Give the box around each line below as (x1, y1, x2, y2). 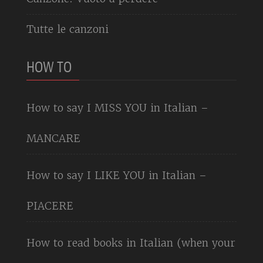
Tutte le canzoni (26, 22, 109, 36)
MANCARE (26, 131, 80, 145)
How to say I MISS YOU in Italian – (26, 100, 208, 114)
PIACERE (26, 198, 73, 213)
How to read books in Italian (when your (26, 235, 235, 249)
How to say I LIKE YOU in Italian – (26, 168, 207, 182)
